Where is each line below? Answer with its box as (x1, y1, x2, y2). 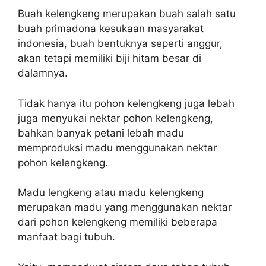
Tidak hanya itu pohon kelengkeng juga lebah (18, 97, 235, 109)
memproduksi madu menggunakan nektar (18, 141, 217, 154)
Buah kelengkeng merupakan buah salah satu (18, 8, 236, 20)
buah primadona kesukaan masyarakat (18, 23, 204, 34)
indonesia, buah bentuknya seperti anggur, (18, 37, 223, 49)
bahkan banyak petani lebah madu (18, 126, 184, 139)
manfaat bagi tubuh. (18, 231, 115, 243)
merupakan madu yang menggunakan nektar (18, 201, 232, 213)
